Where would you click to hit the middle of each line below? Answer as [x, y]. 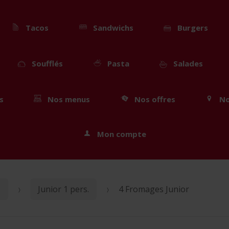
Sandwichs [113, 28]
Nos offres [155, 99]
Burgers [192, 28]
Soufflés [48, 63]
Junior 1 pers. [64, 189]
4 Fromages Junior [154, 189]
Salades [188, 63]
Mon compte [121, 134]
